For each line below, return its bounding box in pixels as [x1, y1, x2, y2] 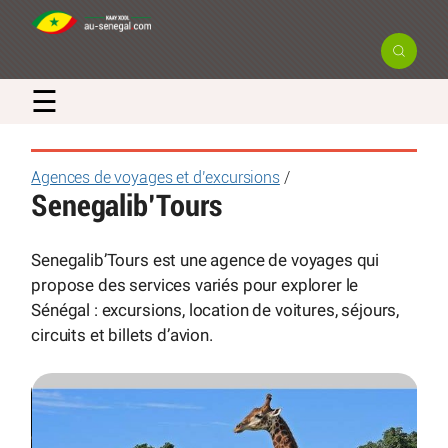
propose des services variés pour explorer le [31, 274, 359, 295]
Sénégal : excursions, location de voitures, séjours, [31, 299, 400, 320]
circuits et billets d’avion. [31, 324, 213, 345]
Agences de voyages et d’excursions [31, 170, 280, 186]
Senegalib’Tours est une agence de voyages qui [31, 249, 380, 270]
